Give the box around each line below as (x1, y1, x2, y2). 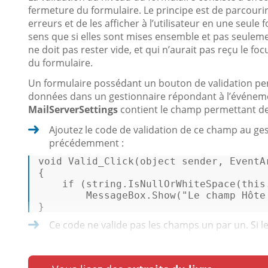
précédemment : (49, 136, 124, 150)
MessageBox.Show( (38, 190, 182, 201)
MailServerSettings (28, 103, 118, 116)
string (86, 178, 122, 190)
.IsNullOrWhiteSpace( (122, 178, 242, 190)
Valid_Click (68, 156, 134, 167)
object (140, 156, 176, 167)
